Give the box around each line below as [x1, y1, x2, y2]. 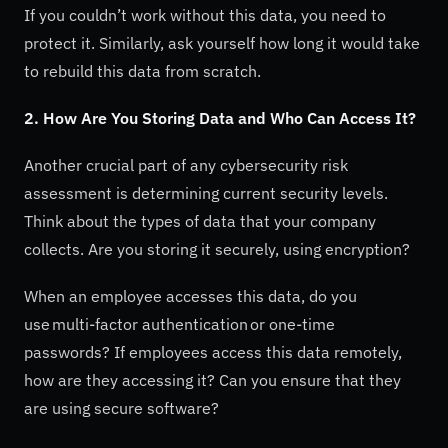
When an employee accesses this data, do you [24, 286, 357, 307]
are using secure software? [24, 398, 219, 419]
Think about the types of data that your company [24, 211, 376, 231]
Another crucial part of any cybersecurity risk [24, 155, 348, 175]
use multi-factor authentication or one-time [24, 314, 335, 335]
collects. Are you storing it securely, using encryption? [24, 239, 410, 259]
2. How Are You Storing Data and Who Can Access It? [24, 107, 416, 128]
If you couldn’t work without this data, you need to [24, 4, 386, 25]
